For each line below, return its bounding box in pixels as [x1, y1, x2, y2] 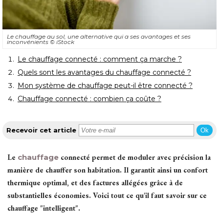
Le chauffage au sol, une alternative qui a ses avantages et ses [7, 32, 191, 40]
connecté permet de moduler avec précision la [59, 152, 211, 162]
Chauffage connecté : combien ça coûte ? [18, 94, 161, 103]
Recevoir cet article [6, 126, 76, 134]
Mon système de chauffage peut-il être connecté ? [18, 81, 193, 90]
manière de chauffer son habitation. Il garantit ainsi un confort [7, 165, 208, 175]
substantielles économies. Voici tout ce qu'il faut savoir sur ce [7, 190, 207, 200]
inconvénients [7, 38, 50, 45]
